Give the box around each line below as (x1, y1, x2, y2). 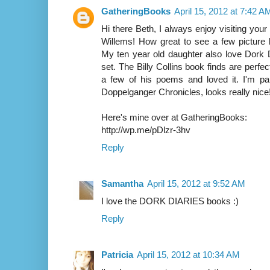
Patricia (101, 250, 133, 260)
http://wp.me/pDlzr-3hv (101, 125, 190, 136)
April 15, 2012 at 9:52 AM (147, 178, 245, 189)
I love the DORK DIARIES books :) (101, 196, 239, 207)
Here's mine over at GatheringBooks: (101, 112, 247, 123)
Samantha (101, 178, 143, 189)
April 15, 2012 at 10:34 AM (137, 250, 240, 260)
